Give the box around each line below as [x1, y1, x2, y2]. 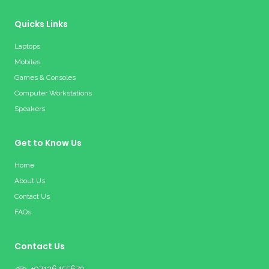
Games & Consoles [14, 73, 76, 82]
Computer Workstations [14, 89, 92, 97]
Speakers [14, 104, 45, 113]
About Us [14, 177, 45, 185]
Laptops [14, 42, 40, 50]
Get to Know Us [14, 137, 82, 149]
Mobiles [14, 58, 40, 66]
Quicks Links [14, 18, 68, 30]
